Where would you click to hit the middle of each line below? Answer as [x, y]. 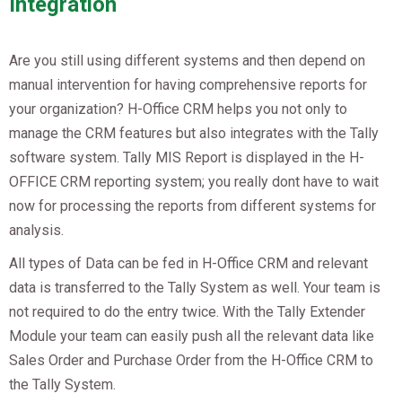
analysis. [36, 231]
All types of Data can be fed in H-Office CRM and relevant [188, 264]
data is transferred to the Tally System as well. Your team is [195, 288]
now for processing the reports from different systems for [192, 206]
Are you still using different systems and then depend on [187, 61]
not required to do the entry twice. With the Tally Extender [187, 312]
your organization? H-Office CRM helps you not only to [178, 109]
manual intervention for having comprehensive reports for [188, 85]
